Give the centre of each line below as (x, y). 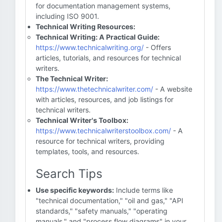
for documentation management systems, (103, 6)
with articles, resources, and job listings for (105, 99)
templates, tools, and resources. (87, 151)
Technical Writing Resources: (85, 27)
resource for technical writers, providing (100, 141)
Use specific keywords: (75, 190)
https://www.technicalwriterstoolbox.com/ (103, 131)
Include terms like (143, 190)
